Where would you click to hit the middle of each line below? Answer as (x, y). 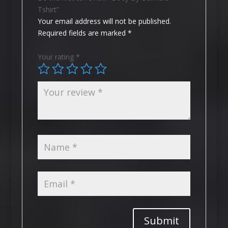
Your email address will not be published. (104, 21)
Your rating (56, 57)
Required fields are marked (82, 33)
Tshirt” (48, 10)
